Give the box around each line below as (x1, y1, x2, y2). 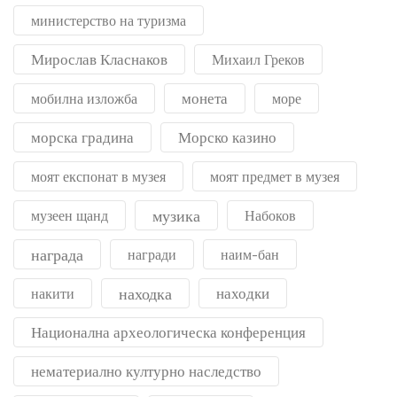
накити (31, 284, 74, 303)
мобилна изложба (31, 90, 137, 108)
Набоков (245, 206, 296, 225)
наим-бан (221, 245, 279, 264)
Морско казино (178, 128, 276, 147)
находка (119, 284, 172, 304)
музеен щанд (31, 206, 108, 225)
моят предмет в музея (210, 167, 339, 186)
